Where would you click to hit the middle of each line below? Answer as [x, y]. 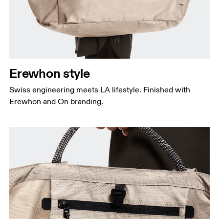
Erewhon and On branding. [56, 101]
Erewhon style [50, 73]
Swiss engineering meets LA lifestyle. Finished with [100, 90]
